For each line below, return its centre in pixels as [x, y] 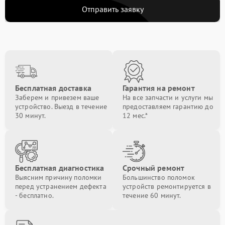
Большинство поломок [159, 177]
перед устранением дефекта [61, 186]
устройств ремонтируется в [167, 186]
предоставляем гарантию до [168, 106]
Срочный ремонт [154, 168]
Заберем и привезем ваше [57, 97]
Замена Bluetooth [35, 11]
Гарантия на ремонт [159, 88]
